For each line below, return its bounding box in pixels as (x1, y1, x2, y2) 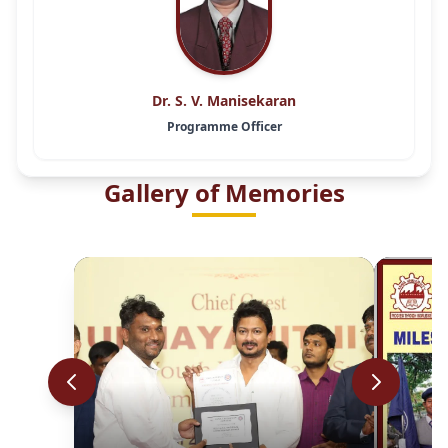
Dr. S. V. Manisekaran (152, 91, 296, 111)
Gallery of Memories (103, 176, 345, 210)
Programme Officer (166, 118, 282, 136)
